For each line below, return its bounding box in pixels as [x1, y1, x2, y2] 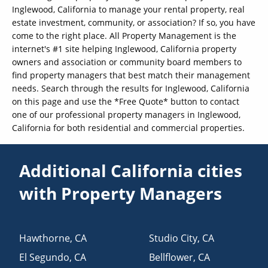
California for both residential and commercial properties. [12, 121, 245, 133]
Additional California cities [19, 159, 243, 182]
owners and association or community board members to [12, 56, 242, 68]
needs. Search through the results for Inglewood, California [12, 82, 249, 94]
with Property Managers [19, 181, 223, 205]
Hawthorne [19, 231, 71, 245]
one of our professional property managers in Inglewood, [12, 108, 240, 120]
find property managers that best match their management [12, 69, 250, 81]
